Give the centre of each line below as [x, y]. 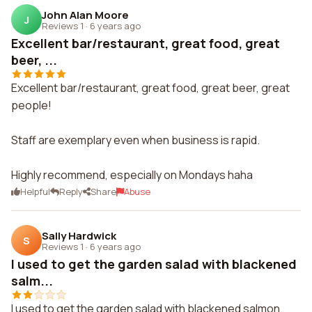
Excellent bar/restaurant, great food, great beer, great [150, 88]
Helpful [35, 192]
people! [31, 105]
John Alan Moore [85, 15]
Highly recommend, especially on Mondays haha [132, 175]
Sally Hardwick [79, 235]
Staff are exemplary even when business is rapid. [135, 140]
